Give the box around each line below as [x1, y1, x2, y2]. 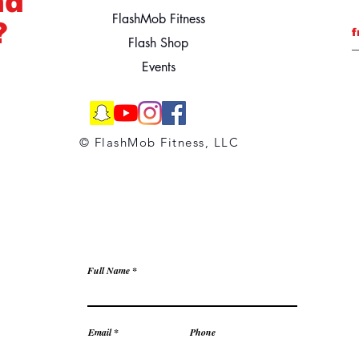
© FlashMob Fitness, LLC [79, 134, 240, 150]
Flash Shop [128, 34, 189, 51]
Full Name [87, 263, 130, 277]
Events [141, 58, 175, 75]
